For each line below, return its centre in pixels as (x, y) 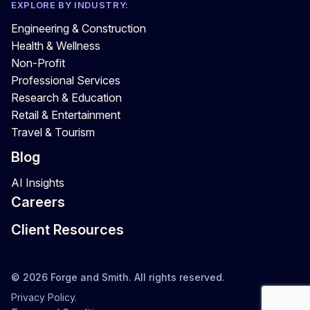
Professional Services (66, 80)
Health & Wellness (56, 45)
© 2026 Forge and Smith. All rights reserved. (118, 277)
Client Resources (67, 230)
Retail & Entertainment (66, 115)
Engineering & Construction (79, 28)
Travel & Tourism (53, 132)
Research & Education (66, 97)
